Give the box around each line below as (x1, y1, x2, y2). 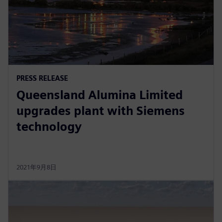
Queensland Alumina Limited (16, 87, 183, 102)
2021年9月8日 (16, 163, 56, 171)
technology (16, 119, 82, 134)
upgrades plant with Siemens (16, 103, 185, 118)
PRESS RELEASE (16, 73, 68, 82)
